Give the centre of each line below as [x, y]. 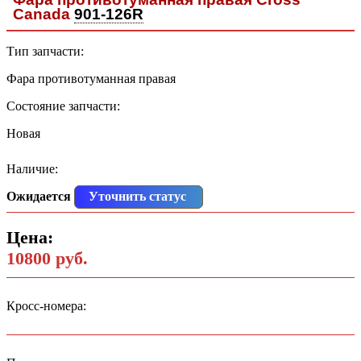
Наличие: [32, 169]
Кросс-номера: [46, 306]
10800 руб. [47, 259]
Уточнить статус [137, 197]
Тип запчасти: [45, 52]
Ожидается [39, 197]
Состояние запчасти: [63, 106]
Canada [44, 15]
